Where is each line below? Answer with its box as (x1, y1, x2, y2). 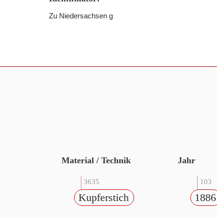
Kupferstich (78, 191, 129, 203)
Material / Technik (62, 155, 131, 165)
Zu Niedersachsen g (49, 12, 113, 20)
